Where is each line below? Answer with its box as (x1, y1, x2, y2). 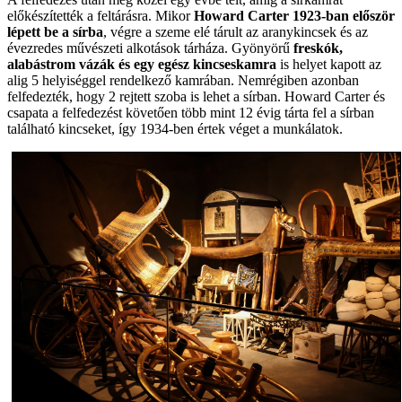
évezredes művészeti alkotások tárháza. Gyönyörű (7, 40, 293, 57)
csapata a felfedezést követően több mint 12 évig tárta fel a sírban (7, 105, 374, 121)
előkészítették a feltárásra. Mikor (7, 8, 194, 24)
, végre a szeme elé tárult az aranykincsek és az (103, 24, 368, 40)
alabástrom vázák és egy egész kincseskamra (7, 57, 280, 73)
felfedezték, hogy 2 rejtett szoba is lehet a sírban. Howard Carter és (7, 89, 385, 105)
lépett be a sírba (7, 24, 103, 40)
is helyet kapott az (280, 57, 381, 73)
